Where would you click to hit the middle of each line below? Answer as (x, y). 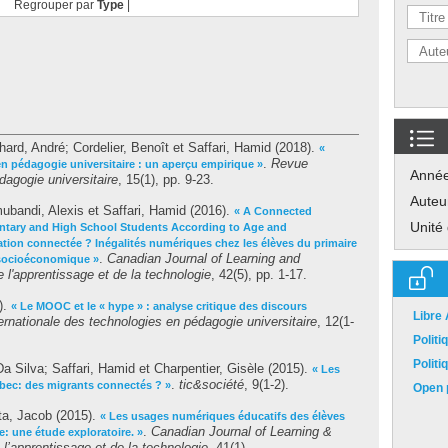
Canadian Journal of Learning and (203, 258)
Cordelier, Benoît (121, 147)
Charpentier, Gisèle (209, 368)
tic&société (211, 384)
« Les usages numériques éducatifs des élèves (222, 416)
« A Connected (273, 211)
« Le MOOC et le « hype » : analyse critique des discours (159, 306)
